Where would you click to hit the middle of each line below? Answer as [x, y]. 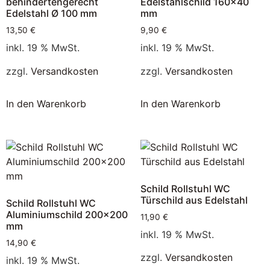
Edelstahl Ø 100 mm [52, 14]
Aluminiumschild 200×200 [67, 214]
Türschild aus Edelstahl [194, 200]
